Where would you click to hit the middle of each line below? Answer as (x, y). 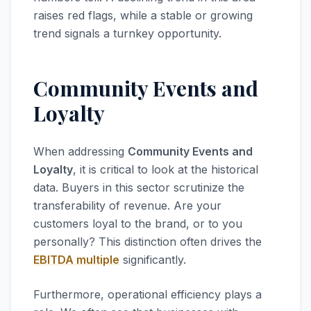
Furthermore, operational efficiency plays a (148, 294)
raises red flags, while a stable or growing (143, 15)
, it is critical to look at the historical (166, 169)
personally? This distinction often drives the (148, 242)
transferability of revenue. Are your (127, 205)
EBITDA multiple (76, 260)
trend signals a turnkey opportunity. (127, 33)
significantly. (153, 260)
